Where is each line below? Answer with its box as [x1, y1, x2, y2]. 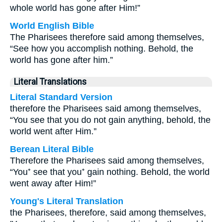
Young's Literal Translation [10, 196, 123, 206]
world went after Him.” [10, 126, 97, 136]
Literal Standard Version [10, 92, 112, 102]
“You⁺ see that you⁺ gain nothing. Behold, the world [10, 167, 210, 177]
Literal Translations [14, 77, 87, 87]
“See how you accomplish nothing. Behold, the [10, 44, 193, 54]
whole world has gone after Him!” [10, 3, 140, 13]
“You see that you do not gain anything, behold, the [10, 115, 211, 125]
